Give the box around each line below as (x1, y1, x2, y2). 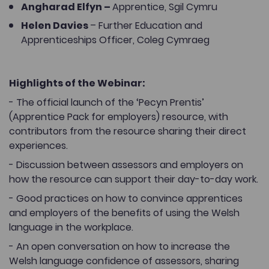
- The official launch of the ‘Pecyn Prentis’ (9, 95, 204, 109)
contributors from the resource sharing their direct (9, 124, 246, 138)
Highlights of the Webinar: (9, 76, 145, 90)
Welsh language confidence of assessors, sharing (9, 253, 239, 268)
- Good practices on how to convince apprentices (9, 191, 243, 205)
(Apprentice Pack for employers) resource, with (9, 109, 228, 124)
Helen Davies (21, 18, 90, 32)
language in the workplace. (9, 220, 133, 234)
